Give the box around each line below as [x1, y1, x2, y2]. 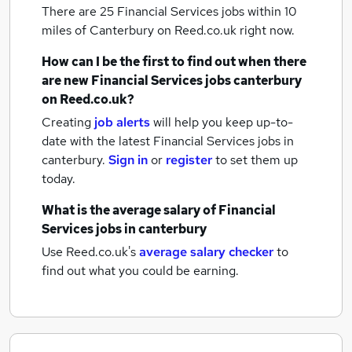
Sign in [108, 152, 148, 168]
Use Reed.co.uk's [42, 244, 136, 260]
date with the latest [42, 133, 150, 149]
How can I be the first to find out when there [42, 53, 306, 70]
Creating [42, 114, 91, 130]
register [166, 152, 212, 168]
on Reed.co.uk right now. [157, 22, 295, 38]
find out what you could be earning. [42, 262, 239, 279]
